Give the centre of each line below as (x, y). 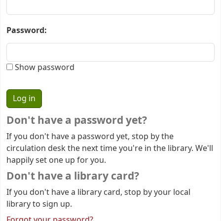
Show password (44, 68)
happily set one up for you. (56, 160)
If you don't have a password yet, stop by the (90, 136)
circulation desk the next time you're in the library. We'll (110, 148)
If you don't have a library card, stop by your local (98, 192)
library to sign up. (39, 204)
